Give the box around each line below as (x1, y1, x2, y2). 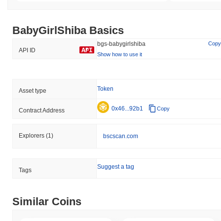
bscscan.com (103, 132, 138, 140)
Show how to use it (97, 51, 142, 57)
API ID (19, 46, 36, 54)
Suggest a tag (97, 163, 134, 170)
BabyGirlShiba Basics (12, 24, 124, 37)
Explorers (19, 132, 46, 139)
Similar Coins (12, 195, 81, 208)
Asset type (19, 87, 46, 94)
